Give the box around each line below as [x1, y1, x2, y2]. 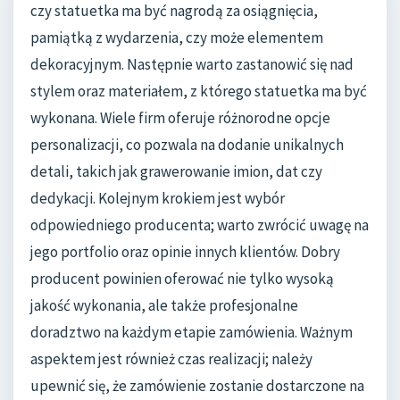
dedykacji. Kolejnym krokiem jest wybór [30, 188, 285, 209]
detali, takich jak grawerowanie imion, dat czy [30, 162, 322, 182]
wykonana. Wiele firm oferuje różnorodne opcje [30, 108, 330, 129]
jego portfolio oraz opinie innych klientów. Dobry [30, 242, 340, 262]
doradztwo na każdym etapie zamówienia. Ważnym [30, 322, 353, 343]
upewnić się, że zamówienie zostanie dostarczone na [30, 376, 364, 396]
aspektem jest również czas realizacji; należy [30, 349, 312, 370]
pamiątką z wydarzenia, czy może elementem [30, 28, 323, 48]
